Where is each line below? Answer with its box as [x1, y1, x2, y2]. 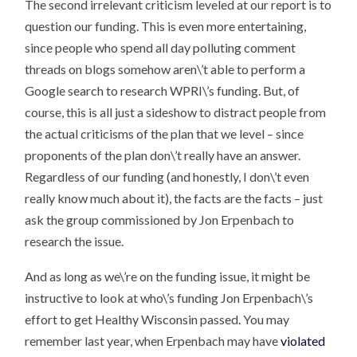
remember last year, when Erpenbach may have [25, 333, 279, 349]
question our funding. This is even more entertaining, [25, 18, 307, 33]
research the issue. [25, 233, 124, 249]
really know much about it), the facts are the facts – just [25, 190, 324, 206]
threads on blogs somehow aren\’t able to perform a [25, 61, 306, 76]
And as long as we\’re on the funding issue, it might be [25, 269, 311, 284]
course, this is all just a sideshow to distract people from [25, 104, 327, 120]
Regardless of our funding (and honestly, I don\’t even [25, 168, 310, 184]
